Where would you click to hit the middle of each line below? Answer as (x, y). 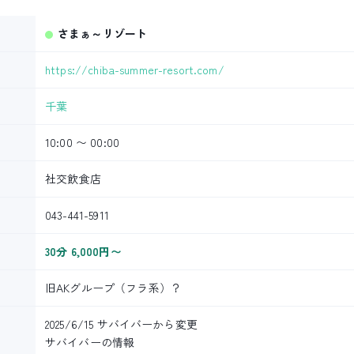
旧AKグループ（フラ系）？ (113, 288)
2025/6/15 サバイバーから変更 (121, 324)
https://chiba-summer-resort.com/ (135, 70)
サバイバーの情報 (90, 342)
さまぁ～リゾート (103, 33)
